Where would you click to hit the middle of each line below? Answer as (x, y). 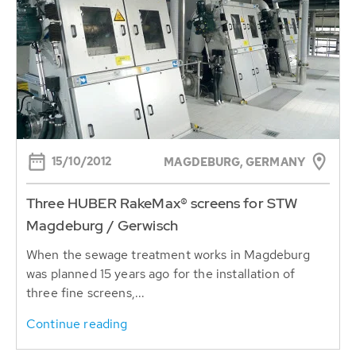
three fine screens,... (86, 292)
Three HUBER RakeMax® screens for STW (162, 203)
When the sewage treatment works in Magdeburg (168, 254)
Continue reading (77, 323)
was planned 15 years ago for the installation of (161, 273)
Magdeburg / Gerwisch (102, 225)
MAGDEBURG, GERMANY (234, 162)
